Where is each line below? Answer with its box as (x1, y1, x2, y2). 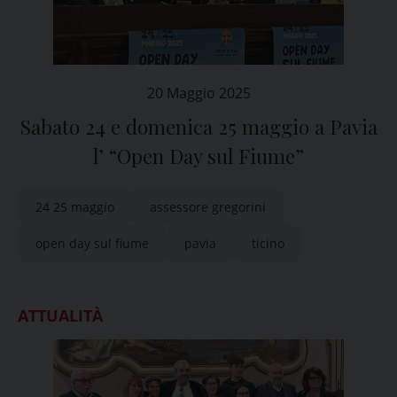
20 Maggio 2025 (146, 83, 251, 103)
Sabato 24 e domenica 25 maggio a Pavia (19, 113, 378, 140)
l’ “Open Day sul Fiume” (93, 143, 304, 169)
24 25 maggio (35, 198, 114, 215)
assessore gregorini (150, 198, 266, 215)
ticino (252, 235, 284, 252)
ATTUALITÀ (18, 305, 103, 326)
